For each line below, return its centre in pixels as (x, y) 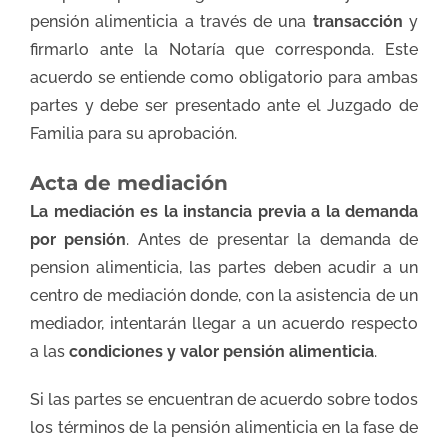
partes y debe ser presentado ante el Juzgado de (224, 105)
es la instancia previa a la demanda (279, 211)
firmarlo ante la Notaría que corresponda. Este (224, 49)
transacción (361, 21)
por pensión (78, 239)
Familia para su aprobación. (133, 133)
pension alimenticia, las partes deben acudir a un (224, 267)
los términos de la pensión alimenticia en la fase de (224, 427)
